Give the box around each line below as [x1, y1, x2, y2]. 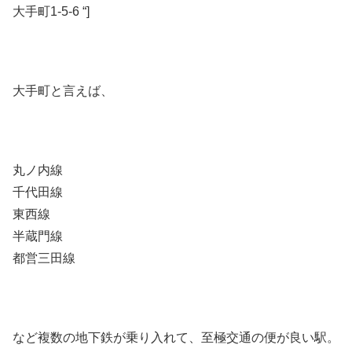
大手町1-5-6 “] [13, 5, 90, 19]
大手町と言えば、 [13, 83, 113, 97]
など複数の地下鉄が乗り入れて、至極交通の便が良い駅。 [13, 330, 339, 344]
